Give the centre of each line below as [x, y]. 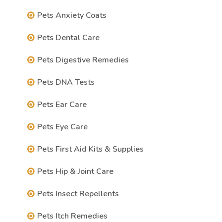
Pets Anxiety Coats [72, 15]
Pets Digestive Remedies [83, 60]
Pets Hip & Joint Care [75, 171]
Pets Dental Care [68, 38]
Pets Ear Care [62, 105]
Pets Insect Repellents [78, 194]
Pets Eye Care [62, 127]
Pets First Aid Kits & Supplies [90, 149]
